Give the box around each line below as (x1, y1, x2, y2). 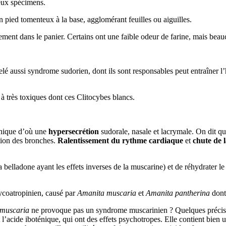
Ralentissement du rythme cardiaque (58, 136, 183, 145)
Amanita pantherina (146, 188, 210, 197)
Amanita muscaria (77, 188, 136, 197)
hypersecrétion (46, 127, 99, 136)
